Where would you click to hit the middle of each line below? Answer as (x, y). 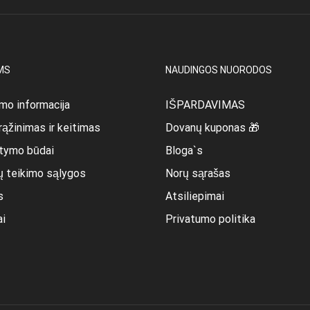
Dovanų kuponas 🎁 (212, 128)
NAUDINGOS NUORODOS (219, 70)
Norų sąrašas (198, 173)
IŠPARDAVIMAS (205, 105)
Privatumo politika (210, 219)
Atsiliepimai (195, 196)
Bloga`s (184, 151)
